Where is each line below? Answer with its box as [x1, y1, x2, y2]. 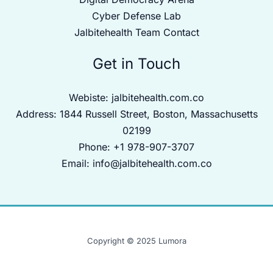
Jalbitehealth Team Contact [74, 26, 199, 38]
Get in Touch [93, 55, 180, 73]
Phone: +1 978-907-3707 [79, 141, 194, 153]
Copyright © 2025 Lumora [87, 236, 186, 246]
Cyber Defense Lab [92, 10, 181, 22]
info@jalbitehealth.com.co [92, 157, 212, 169]
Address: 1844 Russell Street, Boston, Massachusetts [15, 108, 258, 120]
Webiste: [69, 91, 112, 104]
